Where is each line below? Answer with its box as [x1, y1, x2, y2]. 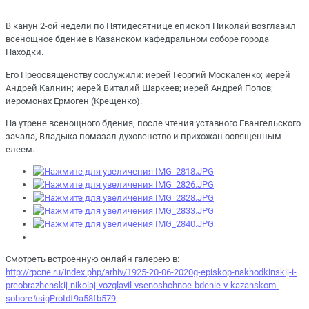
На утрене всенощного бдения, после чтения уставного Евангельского [6, 117, 301, 128]
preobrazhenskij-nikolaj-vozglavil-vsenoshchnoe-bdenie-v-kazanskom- [6, 280, 279, 291]
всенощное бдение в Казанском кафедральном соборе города [6, 34, 269, 45]
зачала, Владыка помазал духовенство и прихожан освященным [6, 130, 281, 141]
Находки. [6, 47, 43, 58]
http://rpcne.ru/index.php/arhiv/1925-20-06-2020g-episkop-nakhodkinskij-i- [6, 267, 297, 278]
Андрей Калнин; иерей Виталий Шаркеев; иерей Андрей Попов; [6, 82, 273, 93]
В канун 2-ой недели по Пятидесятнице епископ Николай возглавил [6, 21, 296, 32]
